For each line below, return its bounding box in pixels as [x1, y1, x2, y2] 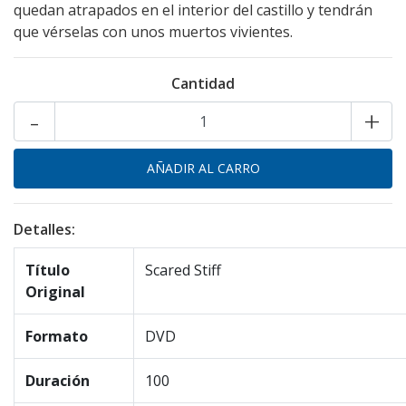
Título [25, 260, 70, 280]
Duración [25, 371, 90, 391]
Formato [25, 326, 88, 346]
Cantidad [171, 73, 235, 93]
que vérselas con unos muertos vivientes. [14, 22, 293, 42]
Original [25, 282, 85, 302]
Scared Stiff [145, 260, 221, 280]
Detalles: [14, 219, 75, 239]
